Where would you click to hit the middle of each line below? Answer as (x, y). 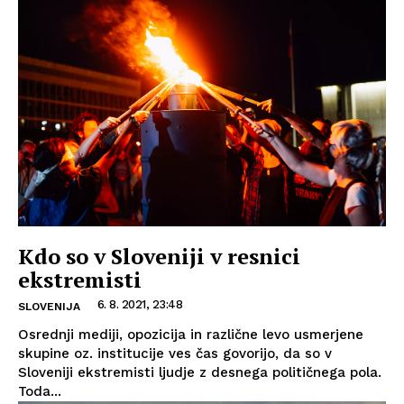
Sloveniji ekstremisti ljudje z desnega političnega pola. (200, 373)
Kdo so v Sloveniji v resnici (159, 257)
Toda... (40, 392)
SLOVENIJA (49, 307)
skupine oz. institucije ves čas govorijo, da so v (175, 354)
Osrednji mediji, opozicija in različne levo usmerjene (191, 335)
